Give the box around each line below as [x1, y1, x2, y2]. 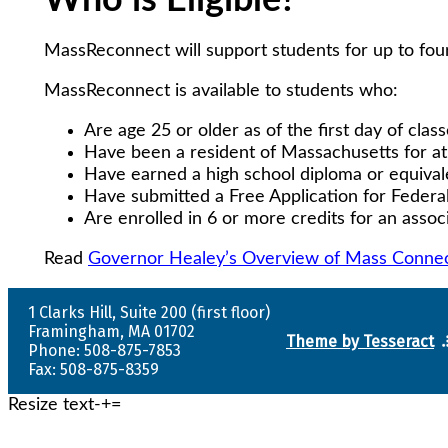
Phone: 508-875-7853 [28, 341, 181, 361]
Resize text [8, 396, 94, 415]
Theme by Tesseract [286, 332, 434, 352]
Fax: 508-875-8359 [28, 360, 159, 380]
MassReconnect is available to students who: [44, 82, 398, 101]
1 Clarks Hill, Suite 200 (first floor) [28, 303, 270, 323]
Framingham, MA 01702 [28, 322, 195, 342]
